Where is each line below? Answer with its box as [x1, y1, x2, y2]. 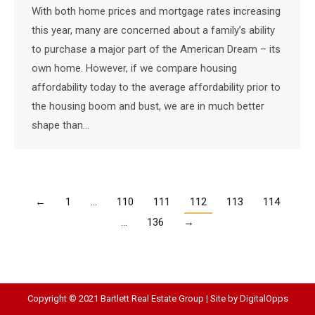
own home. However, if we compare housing [32, 62, 237, 75]
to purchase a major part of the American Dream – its [32, 43, 281, 56]
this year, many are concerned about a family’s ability [32, 24, 275, 37]
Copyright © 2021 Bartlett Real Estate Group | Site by [27, 292, 240, 304]
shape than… [32, 119, 89, 132]
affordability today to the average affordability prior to [32, 81, 281, 94]
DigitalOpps [239, 292, 288, 304]
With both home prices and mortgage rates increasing [32, 5, 281, 18]
